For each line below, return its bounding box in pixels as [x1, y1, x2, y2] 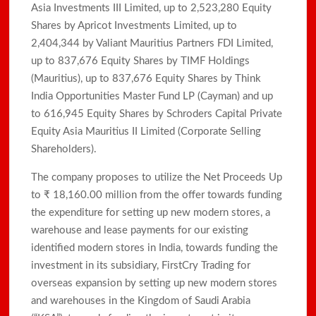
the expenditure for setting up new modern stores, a [31, 207, 271, 218]
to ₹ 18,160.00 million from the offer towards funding [31, 189, 283, 200]
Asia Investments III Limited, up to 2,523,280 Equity [31, 2, 272, 13]
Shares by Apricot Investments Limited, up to [31, 20, 238, 31]
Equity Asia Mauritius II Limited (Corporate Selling [31, 126, 262, 137]
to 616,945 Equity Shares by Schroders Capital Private [31, 108, 283, 119]
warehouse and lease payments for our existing [31, 224, 249, 236]
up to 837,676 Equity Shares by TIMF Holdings [31, 55, 250, 66]
